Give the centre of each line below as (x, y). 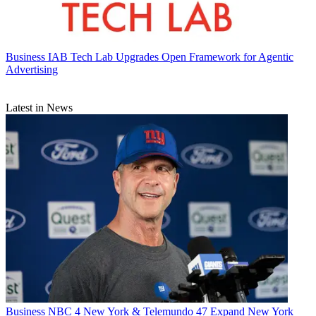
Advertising (32, 70)
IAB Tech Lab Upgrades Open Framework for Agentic (171, 57)
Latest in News (39, 108)
